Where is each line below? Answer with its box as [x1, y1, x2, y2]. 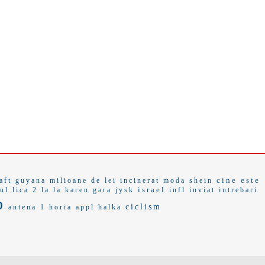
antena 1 [8, 203, 46, 211]
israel [137, 185, 166, 194]
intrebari [218, 186, 258, 194]
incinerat [119, 176, 160, 185]
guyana [15, 176, 46, 185]
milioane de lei [49, 176, 117, 185]
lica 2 [12, 186, 38, 194]
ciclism [125, 202, 161, 211]
